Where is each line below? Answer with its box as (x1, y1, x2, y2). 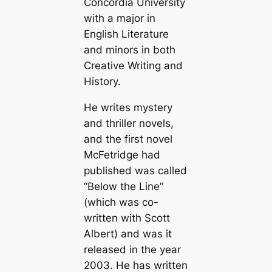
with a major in (83, 12, 155, 25)
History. (83, 75, 121, 88)
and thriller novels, (83, 117, 174, 129)
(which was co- (83, 195, 158, 208)
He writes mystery (83, 101, 172, 114)
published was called (83, 164, 187, 177)
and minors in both (83, 44, 175, 56)
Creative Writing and (83, 59, 183, 72)
